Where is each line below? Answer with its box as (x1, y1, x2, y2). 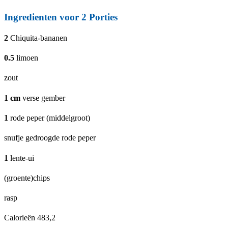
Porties (87, 11, 118, 22)
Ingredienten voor (4, 11, 81, 22)
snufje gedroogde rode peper (4, 133, 96, 142)
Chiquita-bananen (10, 33, 67, 42)
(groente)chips (4, 173, 50, 182)
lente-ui (10, 153, 34, 162)
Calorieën (4, 213, 37, 222)
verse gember (22, 93, 65, 102)
